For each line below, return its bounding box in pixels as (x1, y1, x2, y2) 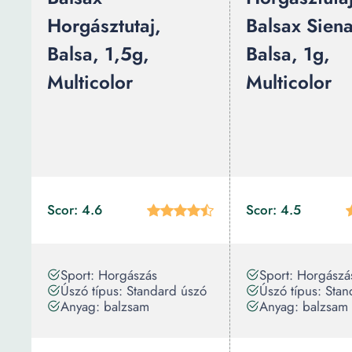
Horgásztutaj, (47, 12, 161, 39)
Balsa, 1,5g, (47, 40, 149, 68)
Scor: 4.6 (47, 200, 102, 219)
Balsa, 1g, (246, 40, 330, 68)
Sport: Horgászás (60, 266, 157, 284)
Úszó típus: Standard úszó (60, 281, 207, 300)
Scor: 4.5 (246, 200, 301, 219)
